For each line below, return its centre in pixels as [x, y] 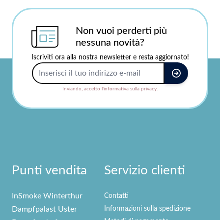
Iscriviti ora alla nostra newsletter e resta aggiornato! [110, 57]
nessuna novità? [110, 43]
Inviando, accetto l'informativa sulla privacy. [110, 89]
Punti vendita [49, 170]
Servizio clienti [145, 170]
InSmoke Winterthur [47, 196]
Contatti [116, 196]
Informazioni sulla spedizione [147, 209]
